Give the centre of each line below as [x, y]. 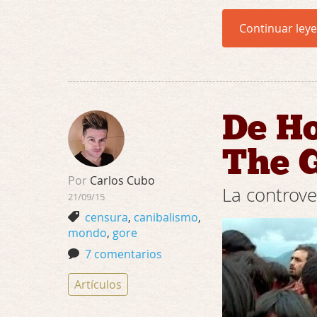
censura [106, 217]
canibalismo [166, 217]
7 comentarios [123, 254]
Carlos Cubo [121, 180]
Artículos [98, 284]
